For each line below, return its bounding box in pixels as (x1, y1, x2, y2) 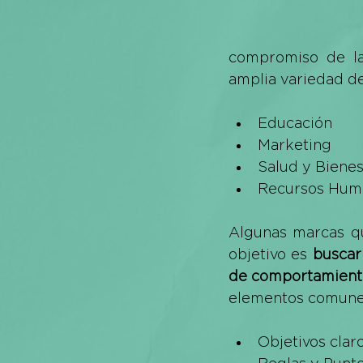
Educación (258, 115, 332, 130)
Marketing (258, 137, 331, 152)
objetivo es (228, 246, 313, 262)
